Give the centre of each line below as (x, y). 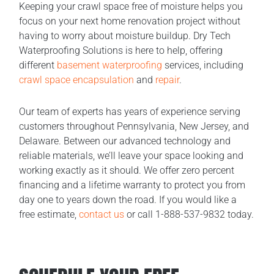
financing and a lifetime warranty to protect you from (132, 185)
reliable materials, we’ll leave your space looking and (131, 156)
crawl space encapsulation (77, 80)
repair (168, 80)
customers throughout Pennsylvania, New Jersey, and (134, 127)
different (38, 65)
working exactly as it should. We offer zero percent (127, 171)
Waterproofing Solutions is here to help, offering (121, 51)
